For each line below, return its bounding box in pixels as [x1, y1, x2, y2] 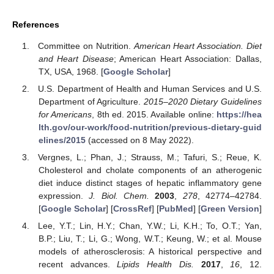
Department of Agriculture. [38, 97, 144, 107]
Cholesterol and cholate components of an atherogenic [38, 165, 262, 176]
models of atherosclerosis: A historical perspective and [38, 246, 262, 257]
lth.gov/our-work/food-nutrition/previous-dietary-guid [38, 122, 262, 133]
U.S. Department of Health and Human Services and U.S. [38, 84, 262, 94]
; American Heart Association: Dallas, [113, 53, 262, 64]
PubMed [158, 204, 193, 214]
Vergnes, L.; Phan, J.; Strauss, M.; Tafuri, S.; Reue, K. [38, 152, 262, 163]
